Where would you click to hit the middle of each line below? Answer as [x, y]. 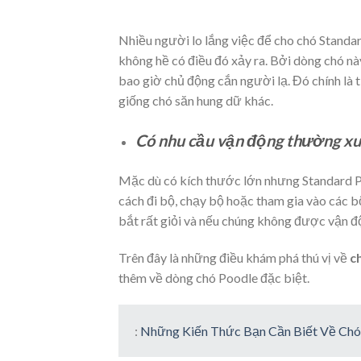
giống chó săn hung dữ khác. [196, 101]
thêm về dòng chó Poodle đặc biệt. [214, 277]
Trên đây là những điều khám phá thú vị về [234, 257]
